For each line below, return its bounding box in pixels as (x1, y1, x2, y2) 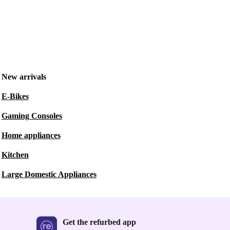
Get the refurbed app (63, 218, 136, 227)
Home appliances (1, 131, 61, 140)
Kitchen (1, 150, 29, 159)
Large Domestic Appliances (1, 170, 97, 179)
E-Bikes (1, 92, 29, 101)
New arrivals (1, 72, 46, 81)
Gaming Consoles (1, 111, 62, 120)
